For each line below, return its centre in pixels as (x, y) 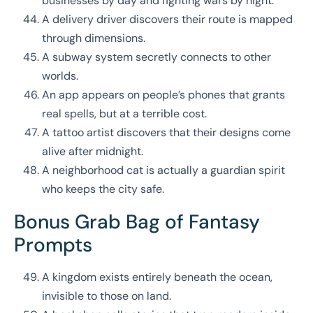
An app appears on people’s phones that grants (163, 95)
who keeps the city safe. (103, 189)
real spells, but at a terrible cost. (124, 114)
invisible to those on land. (107, 296)
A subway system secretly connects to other (156, 57)
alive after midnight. (93, 152)
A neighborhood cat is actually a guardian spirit (163, 170)
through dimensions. (94, 38)
